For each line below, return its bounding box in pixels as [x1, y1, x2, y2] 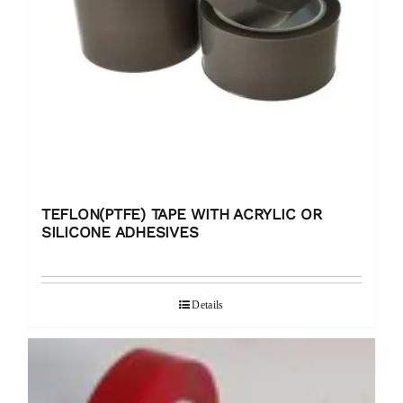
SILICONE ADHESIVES [41, 223, 199, 242]
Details [192, 299, 224, 312]
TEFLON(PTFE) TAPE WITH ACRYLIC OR [41, 205, 322, 224]
